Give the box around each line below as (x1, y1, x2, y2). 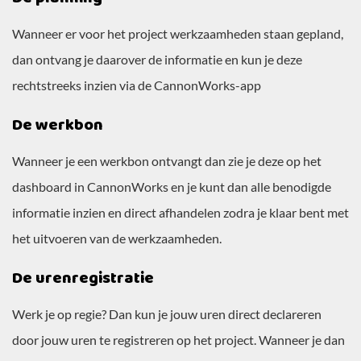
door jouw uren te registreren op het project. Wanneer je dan (12, 332, 345, 348)
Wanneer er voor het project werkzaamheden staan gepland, (12, 26, 343, 42)
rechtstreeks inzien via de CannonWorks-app (12, 77, 261, 93)
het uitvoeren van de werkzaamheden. (12, 230, 222, 247)
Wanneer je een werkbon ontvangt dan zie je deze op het (12, 153, 322, 169)
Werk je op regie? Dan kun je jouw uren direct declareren (12, 306, 322, 322)
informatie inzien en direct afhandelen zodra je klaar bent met (12, 205, 349, 221)
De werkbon (12, 112, 103, 139)
